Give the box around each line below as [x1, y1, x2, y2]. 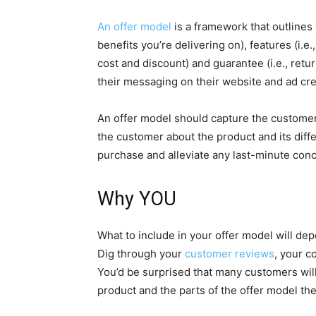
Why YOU [97, 188, 176, 211]
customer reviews [185, 247, 274, 261]
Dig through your [97, 247, 185, 261]
